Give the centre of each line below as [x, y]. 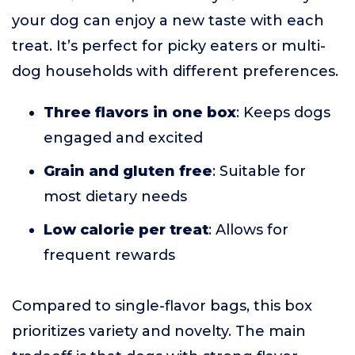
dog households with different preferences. [175, 71]
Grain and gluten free [128, 171]
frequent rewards [109, 255]
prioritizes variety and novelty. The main [159, 331]
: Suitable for [259, 171]
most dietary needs [115, 197]
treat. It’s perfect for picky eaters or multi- [169, 46]
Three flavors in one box [140, 113]
